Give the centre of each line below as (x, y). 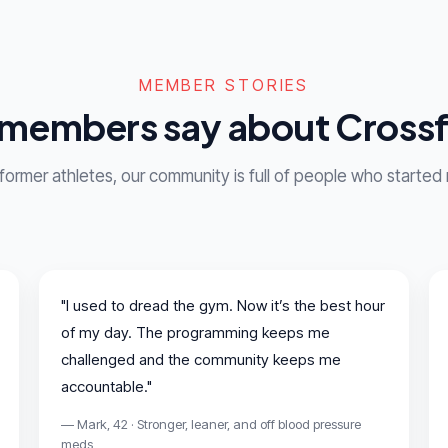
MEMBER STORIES (224, 84)
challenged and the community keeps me (201, 359)
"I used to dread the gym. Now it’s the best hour (223, 305)
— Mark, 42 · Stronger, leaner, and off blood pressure (211, 423)
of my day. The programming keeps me (195, 332)
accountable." (106, 386)
